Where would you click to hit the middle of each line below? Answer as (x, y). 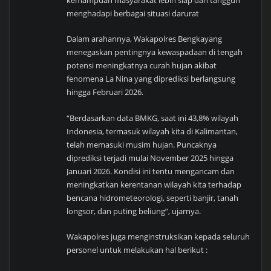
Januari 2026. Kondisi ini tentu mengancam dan (151, 171)
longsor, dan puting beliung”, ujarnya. (134, 211)
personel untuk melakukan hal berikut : (137, 250)
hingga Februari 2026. (105, 92)
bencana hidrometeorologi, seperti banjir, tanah (153, 198)
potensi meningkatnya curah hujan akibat (142, 66)
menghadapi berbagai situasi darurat (133, 14)
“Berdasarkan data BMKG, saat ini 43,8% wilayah (153, 118)
